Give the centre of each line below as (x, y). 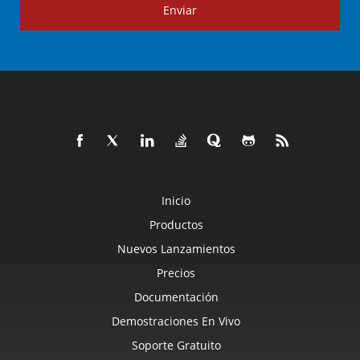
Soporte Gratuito (176, 345)
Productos (176, 225)
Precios (176, 273)
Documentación (176, 297)
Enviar (180, 10)
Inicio (176, 200)
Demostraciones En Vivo (176, 321)
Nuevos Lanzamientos (176, 249)
